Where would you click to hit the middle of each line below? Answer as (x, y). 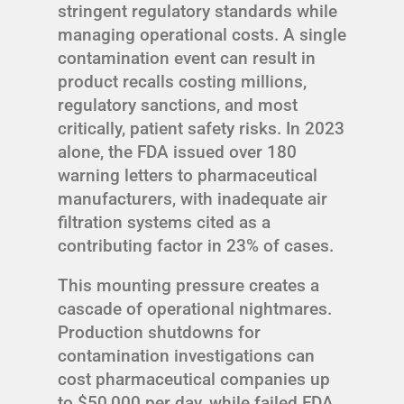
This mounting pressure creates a (188, 286)
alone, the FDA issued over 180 (177, 152)
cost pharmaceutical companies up (194, 380)
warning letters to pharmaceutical (188, 176)
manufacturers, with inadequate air (193, 199)
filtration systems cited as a (164, 223)
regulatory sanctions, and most (178, 106)
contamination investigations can (186, 356)
